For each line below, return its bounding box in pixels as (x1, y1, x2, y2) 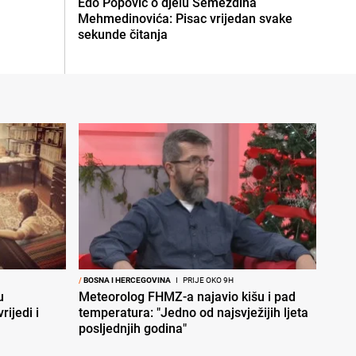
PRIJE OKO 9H (181, 274, 234, 286)
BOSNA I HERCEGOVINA (82, 274, 171, 286)
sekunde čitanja (78, 25, 168, 43)
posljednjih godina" (79, 319, 187, 338)
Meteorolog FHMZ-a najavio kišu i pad (79, 288, 296, 306)
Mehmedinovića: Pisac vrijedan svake (78, 10, 292, 27)
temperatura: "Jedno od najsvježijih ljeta (79, 304, 308, 322)
